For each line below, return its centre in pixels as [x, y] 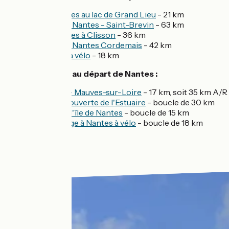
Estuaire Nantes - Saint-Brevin [97, 24]
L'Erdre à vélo [65, 55]
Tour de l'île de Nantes [81, 112]
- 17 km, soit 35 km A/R [185, 92]
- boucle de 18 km [169, 122]
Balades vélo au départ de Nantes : [88, 73]
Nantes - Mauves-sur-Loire [91, 92]
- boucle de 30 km [181, 102]
